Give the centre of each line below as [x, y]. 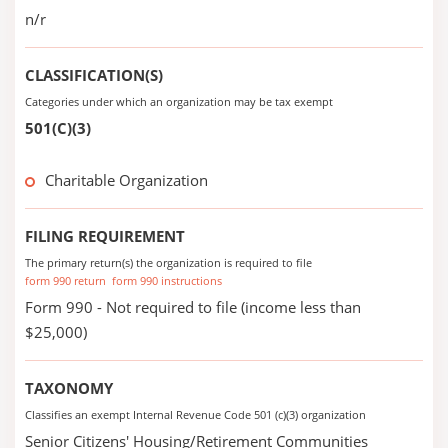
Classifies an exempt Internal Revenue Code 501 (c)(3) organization [195, 414]
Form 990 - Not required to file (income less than [193, 307]
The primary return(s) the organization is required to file [168, 262]
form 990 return [65, 280]
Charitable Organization [126, 180]
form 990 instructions [167, 280]
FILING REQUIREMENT [105, 236]
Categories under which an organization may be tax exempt [179, 101]
